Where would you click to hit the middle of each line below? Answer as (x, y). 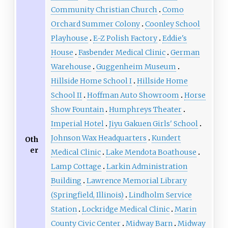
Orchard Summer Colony (95, 24)
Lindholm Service (160, 195)
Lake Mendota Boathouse (151, 152)
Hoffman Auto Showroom (133, 95)
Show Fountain (77, 110)
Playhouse (69, 38)
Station (64, 209)
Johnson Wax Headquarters (98, 138)
